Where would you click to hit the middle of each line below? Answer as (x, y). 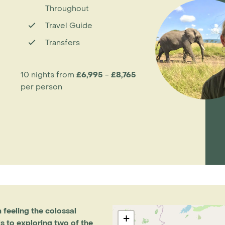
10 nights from (48, 75)
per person (41, 87)
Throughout (67, 9)
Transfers (62, 43)
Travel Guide (69, 26)
